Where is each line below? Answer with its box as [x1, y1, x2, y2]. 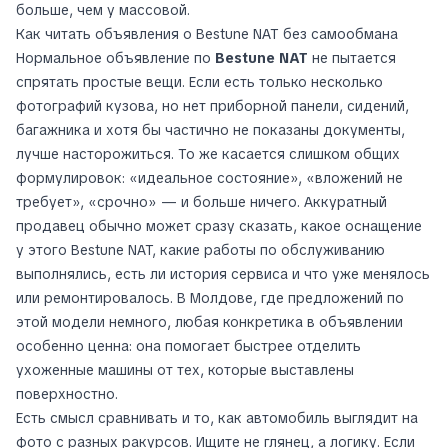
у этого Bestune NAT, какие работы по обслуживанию [16, 240, 385, 259]
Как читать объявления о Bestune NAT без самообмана [16, 24, 398, 43]
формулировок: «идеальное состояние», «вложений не [16, 168, 403, 187]
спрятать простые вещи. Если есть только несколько [16, 72, 383, 91]
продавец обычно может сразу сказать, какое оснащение [16, 216, 422, 235]
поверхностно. [16, 384, 118, 403]
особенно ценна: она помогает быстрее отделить [16, 336, 361, 355]
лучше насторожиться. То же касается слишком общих [16, 144, 400, 163]
